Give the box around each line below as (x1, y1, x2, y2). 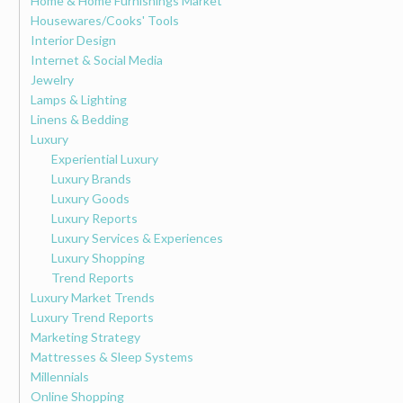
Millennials (31, 368, 90, 384)
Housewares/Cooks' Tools (31, 12, 180, 28)
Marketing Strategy (31, 328, 141, 345)
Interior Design (31, 31, 117, 48)
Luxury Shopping (50, 249, 145, 265)
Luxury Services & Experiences (50, 229, 223, 246)
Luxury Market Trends (31, 289, 156, 305)
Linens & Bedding (31, 111, 130, 127)
